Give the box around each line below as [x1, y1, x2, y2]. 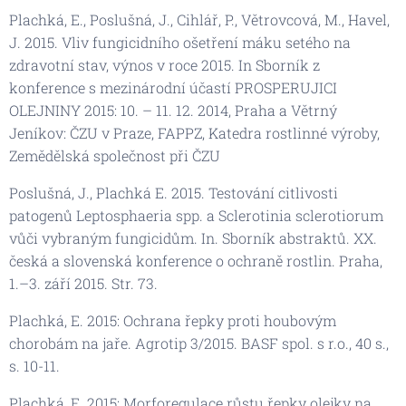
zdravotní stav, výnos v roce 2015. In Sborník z [9, 54, 320, 74]
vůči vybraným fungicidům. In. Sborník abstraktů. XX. [9, 227, 377, 247]
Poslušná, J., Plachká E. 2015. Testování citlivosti [9, 182, 338, 202]
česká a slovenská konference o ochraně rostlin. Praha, [9, 250, 382, 270]
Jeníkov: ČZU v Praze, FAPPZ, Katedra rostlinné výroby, [9, 122, 380, 142]
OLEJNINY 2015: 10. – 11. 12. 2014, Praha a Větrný [9, 100, 337, 120]
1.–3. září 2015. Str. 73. [9, 273, 158, 293]
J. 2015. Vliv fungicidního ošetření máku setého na [9, 32, 351, 52]
